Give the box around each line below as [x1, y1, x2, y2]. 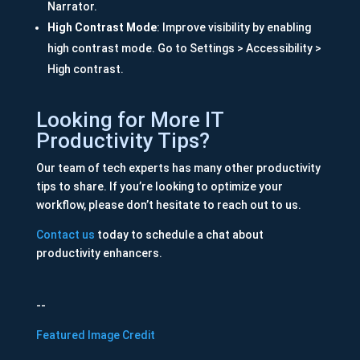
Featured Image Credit [35, 329, 155, 342]
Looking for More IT [35, 108, 224, 133]
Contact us [35, 228, 95, 242]
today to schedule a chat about [94, 228, 264, 242]
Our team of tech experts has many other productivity [35, 162, 321, 175]
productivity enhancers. [35, 247, 162, 260]
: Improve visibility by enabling [156, 21, 311, 35]
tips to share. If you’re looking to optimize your [35, 180, 283, 194]
